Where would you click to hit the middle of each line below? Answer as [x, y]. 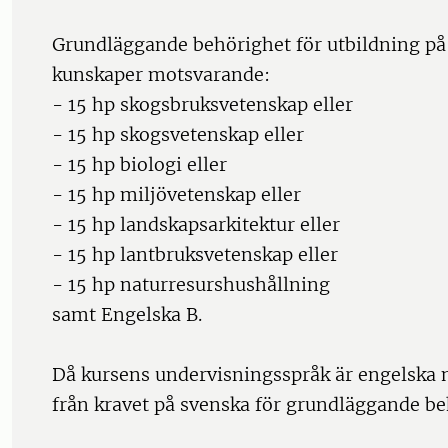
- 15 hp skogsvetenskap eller [178, 135]
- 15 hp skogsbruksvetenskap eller [202, 105]
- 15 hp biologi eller [139, 165]
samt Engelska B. [127, 315]
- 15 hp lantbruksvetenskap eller [195, 255]
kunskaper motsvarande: [161, 75]
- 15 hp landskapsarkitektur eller [196, 225]
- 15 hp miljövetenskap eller [176, 195]
